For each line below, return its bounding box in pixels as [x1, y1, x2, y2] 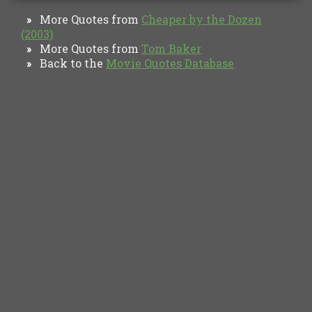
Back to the [31, 55, 106, 70]
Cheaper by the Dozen [141, 11, 262, 26]
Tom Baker [141, 40, 201, 56]
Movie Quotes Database [106, 55, 234, 70]
